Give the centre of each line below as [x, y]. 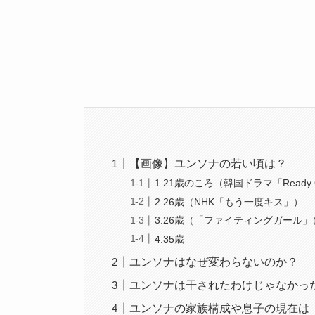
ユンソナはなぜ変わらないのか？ [214, 262]
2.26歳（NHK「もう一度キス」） [229, 201]
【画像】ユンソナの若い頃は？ [208, 164]
